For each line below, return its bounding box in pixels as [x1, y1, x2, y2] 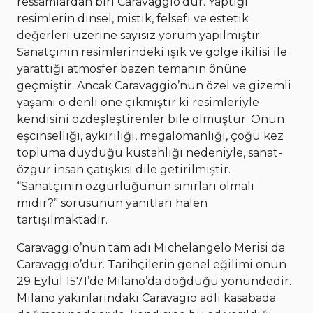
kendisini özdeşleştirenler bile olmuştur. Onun [17, 112, 284, 126]
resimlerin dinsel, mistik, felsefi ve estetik [17, 12, 249, 26]
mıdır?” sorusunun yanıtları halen [17, 196, 208, 210]
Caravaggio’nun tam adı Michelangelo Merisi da [17, 241, 285, 255]
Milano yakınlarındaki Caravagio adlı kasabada [17, 291, 276, 305]
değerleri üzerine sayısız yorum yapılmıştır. [17, 29, 262, 43]
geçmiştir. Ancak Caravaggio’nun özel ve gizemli [17, 79, 291, 93]
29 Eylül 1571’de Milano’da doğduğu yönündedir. [17, 275, 291, 289]
